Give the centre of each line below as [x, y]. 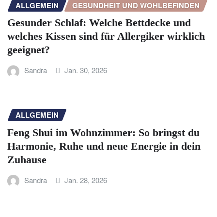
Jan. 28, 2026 [86, 180]
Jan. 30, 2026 [86, 70]
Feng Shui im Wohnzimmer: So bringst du [103, 132]
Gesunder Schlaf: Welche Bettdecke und [99, 23]
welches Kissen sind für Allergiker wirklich [106, 36]
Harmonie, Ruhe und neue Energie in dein [104, 146]
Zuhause [27, 159]
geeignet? [29, 50]
